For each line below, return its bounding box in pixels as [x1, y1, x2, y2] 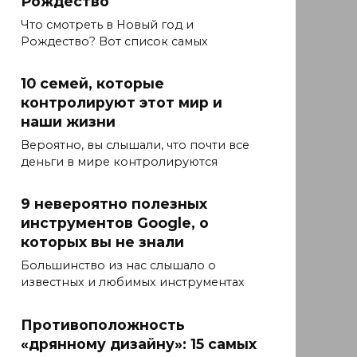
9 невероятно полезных [21, 195, 207, 213]
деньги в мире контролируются [21, 155, 218, 170]
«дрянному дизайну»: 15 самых [21, 335, 257, 352]
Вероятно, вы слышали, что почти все [21, 138, 249, 153]
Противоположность [21, 316, 185, 333]
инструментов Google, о [21, 214, 209, 232]
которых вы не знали [21, 233, 184, 251]
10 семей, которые [21, 75, 164, 92]
